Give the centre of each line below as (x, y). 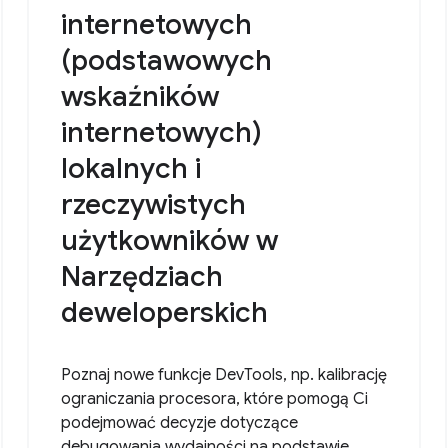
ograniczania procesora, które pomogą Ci (214, 399)
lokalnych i (130, 169)
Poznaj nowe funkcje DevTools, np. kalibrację (223, 375)
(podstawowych (166, 61)
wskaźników (139, 97)
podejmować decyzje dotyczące (179, 423)
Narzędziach (141, 277)
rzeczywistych (153, 205)
